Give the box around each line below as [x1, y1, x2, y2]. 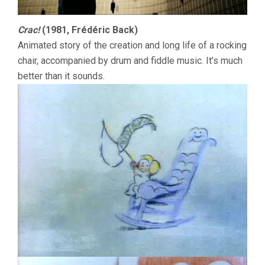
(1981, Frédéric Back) [40, 24, 138, 36]
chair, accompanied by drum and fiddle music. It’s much [18, 55, 243, 67]
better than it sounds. [18, 70, 105, 82]
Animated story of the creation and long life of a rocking [18, 40, 247, 51]
